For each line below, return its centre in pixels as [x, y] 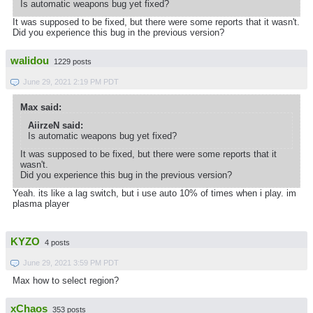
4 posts [57, 243]
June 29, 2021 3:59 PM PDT [71, 263]
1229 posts [73, 61]
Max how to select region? [66, 281]
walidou [30, 60]
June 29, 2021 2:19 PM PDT [71, 81]
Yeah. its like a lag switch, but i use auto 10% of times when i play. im [154, 193]
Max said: [41, 107]
